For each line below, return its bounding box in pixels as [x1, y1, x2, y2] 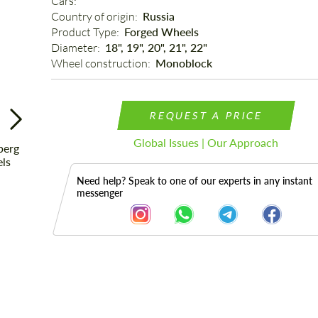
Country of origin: [50, 9, 140, 23]
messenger [76, 187, 123, 199]
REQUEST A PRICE [148, 109, 264, 121]
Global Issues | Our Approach [133, 136, 279, 149]
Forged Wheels [124, 25, 199, 38]
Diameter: [50, 40, 102, 55]
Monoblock [155, 56, 212, 70]
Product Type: [50, 25, 121, 39]
